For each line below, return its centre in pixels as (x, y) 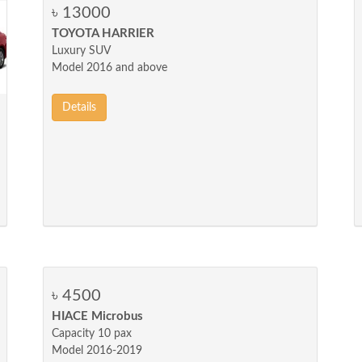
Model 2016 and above (110, 68)
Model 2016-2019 (97, 351)
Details (80, 107)
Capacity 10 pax (92, 334)
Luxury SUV (82, 51)
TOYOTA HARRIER (103, 34)
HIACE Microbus (98, 316)
